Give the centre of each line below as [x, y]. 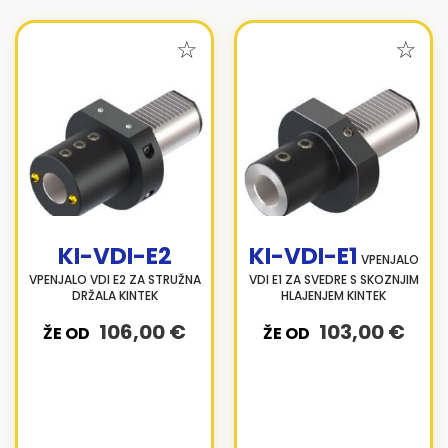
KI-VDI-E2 [114, 256]
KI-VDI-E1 [303, 256]
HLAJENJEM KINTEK [333, 295]
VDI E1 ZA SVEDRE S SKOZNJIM [333, 279]
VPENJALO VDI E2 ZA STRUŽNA [114, 279]
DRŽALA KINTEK [114, 295]
